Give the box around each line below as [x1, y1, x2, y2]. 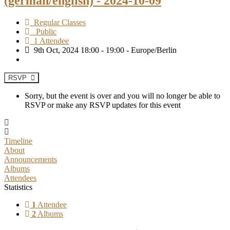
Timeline [4, 136, 32, 145]
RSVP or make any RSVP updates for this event [25, 100, 181, 109]
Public [30, 27, 56, 36]
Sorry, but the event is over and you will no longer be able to [25, 91, 220, 100]
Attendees [4, 173, 36, 182]
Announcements [4, 155, 57, 164]
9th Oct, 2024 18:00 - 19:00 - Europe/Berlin [30, 45, 177, 54]
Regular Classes [30, 17, 86, 27]
